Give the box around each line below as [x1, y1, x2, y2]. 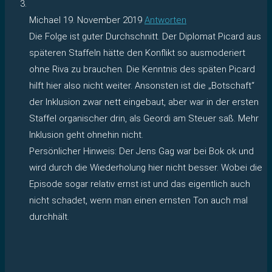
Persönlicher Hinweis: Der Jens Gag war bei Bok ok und [29, 145, 254, 157]
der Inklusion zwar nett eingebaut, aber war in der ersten [29, 96, 259, 107]
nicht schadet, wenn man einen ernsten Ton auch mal [29, 194, 248, 206]
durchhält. [29, 211, 69, 222]
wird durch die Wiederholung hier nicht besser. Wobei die [29, 161, 262, 173]
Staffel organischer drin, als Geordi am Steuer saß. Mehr [29, 112, 259, 124]
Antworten [144, 14, 186, 25]
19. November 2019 [63, 14, 142, 25]
